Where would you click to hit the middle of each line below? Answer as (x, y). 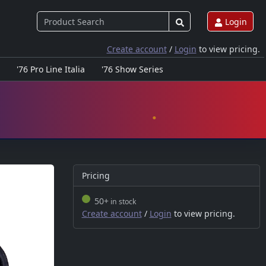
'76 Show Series (132, 69)
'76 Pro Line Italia (50, 69)
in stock (122, 202)
